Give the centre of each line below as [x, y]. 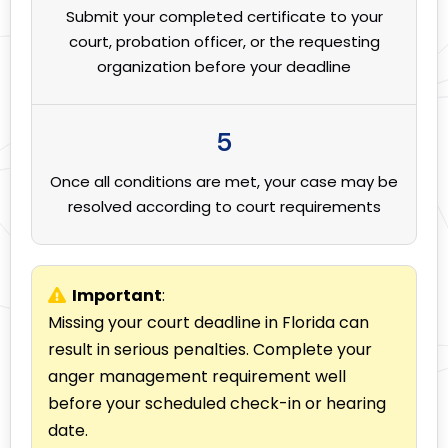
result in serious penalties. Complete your [210, 350]
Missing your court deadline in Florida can [208, 323]
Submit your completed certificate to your [224, 17]
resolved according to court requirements [224, 207]
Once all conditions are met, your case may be [224, 182]
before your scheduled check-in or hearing [217, 404]
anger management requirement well [197, 377]
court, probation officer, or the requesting [224, 42]
